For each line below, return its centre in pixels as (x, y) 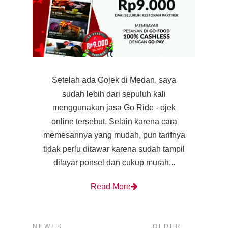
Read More (110, 187)
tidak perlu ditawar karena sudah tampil (114, 149)
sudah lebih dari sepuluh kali (114, 94)
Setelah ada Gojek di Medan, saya (114, 80)
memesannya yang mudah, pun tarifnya (114, 135)
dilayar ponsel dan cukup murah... (114, 163)
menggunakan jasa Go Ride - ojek (114, 108)
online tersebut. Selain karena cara (114, 122)
